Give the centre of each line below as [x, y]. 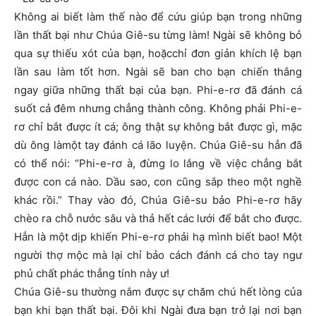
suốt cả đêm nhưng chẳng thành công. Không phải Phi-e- [158, 109]
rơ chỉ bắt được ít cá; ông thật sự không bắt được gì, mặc [158, 127]
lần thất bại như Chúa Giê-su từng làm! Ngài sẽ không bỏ [158, 35]
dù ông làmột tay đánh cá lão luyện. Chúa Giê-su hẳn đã [158, 145]
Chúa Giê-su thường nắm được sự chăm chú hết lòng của [158, 292]
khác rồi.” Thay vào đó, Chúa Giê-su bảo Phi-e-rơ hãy [158, 200]
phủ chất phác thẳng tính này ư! [92, 274]
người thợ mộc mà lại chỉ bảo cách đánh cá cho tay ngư [158, 255]
